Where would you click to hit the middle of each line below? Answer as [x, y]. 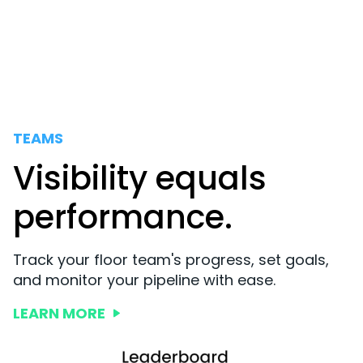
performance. [123, 217]
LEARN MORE [59, 313]
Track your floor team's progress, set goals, [171, 259]
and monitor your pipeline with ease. [144, 280]
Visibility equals [140, 178]
